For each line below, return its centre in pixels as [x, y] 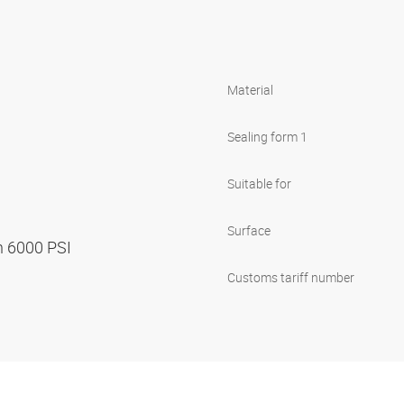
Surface [249, 231]
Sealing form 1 [267, 137]
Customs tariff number [291, 278]
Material [250, 90]
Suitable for [259, 184]
